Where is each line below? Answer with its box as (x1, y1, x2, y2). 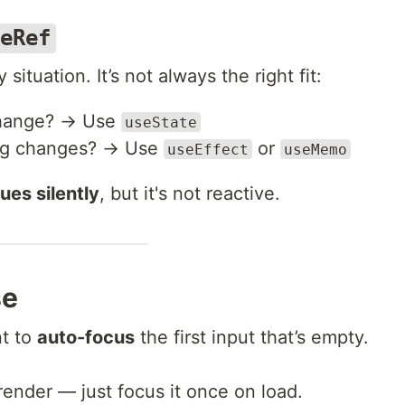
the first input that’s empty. (135, 325, 369, 348)
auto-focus (37, 325, 135, 348)
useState (125, 113, 197, 131)
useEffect (167, 140, 249, 158)
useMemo (284, 140, 347, 158)
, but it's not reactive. (99, 182, 280, 204)
